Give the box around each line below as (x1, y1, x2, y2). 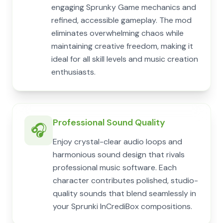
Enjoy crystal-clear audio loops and (53, 136, 182, 147)
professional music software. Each (53, 162, 177, 173)
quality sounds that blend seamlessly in (53, 188, 196, 199)
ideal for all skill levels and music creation (51, 54, 198, 64)
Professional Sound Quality (53, 116, 165, 128)
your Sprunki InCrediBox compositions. (53, 201, 192, 212)
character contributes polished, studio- (53, 175, 198, 186)
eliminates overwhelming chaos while (51, 28, 184, 38)
